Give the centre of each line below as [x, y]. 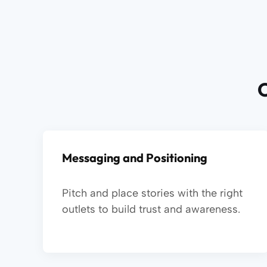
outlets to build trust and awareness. [151, 209]
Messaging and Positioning [135, 158]
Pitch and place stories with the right [152, 193]
